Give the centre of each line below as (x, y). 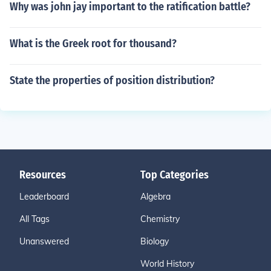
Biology (155, 241)
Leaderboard (44, 197)
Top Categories (175, 175)
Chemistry (160, 219)
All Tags (34, 219)
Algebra (155, 197)
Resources (43, 175)
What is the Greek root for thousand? (93, 44)
